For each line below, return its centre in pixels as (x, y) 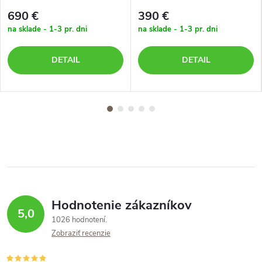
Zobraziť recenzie (81, 233)
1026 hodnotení (79, 220)
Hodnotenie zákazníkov (122, 205)
